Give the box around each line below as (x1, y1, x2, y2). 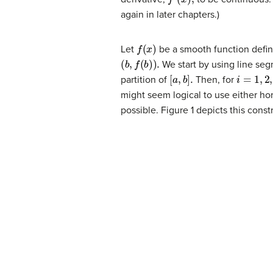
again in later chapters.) (121, 8, 219, 21)
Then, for (193, 73, 236, 86)
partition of (121, 73, 169, 86)
